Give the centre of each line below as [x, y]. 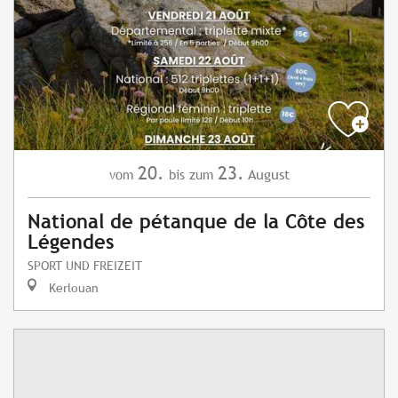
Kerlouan [72, 288]
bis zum [191, 175]
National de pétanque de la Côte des [196, 222]
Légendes [71, 243]
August [268, 175]
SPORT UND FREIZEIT [85, 266]
